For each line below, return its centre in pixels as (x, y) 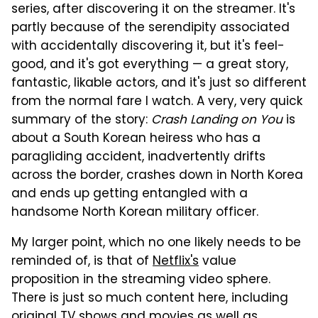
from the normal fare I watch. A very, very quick (157, 102)
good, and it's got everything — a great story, (150, 65)
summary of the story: (81, 120)
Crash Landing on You (217, 120)
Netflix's (176, 262)
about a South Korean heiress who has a (136, 139)
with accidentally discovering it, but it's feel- (148, 46)
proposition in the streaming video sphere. (141, 280)
